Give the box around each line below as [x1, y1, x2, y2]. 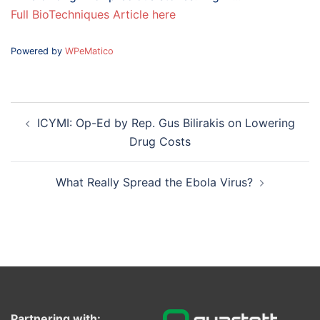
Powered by [11, 46, 65, 56]
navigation [10, 121, 98, 141]
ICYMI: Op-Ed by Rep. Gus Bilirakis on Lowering [36, 116, 295, 130]
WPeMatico [65, 46, 114, 56]
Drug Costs [129, 134, 191, 149]
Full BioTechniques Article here [11, 7, 176, 21]
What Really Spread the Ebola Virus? [56, 175, 253, 189]
